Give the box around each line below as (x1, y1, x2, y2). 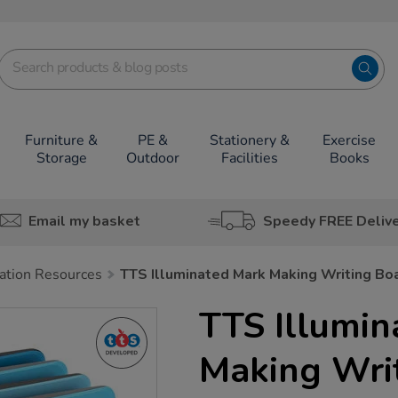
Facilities (220, 148, 278, 168)
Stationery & (209, 131, 290, 150)
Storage (36, 148, 87, 168)
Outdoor (126, 148, 179, 168)
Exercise (322, 131, 377, 150)
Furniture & (25, 131, 99, 150)
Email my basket (28, 211, 140, 231)
